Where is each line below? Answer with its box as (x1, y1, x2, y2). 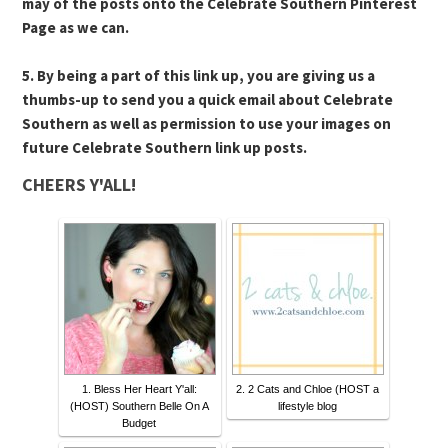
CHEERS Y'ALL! (22, 173, 137, 197)
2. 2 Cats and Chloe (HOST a (235, 383, 379, 396)
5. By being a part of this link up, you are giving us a (22, 66, 376, 86)
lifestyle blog (277, 400, 337, 413)
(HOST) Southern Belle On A (69, 400, 209, 413)
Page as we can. (22, 18, 136, 38)
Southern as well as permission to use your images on (22, 114, 392, 134)
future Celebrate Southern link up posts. (22, 138, 308, 158)
